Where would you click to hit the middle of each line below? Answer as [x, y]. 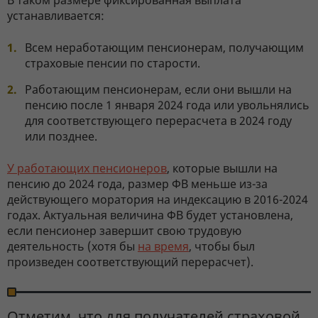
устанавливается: [56, 16]
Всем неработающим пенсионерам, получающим [164, 48]
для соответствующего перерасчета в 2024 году [158, 121]
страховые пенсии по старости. [113, 64]
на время [163, 247]
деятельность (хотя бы [72, 247]
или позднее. [61, 137]
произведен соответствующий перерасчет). [130, 262]
